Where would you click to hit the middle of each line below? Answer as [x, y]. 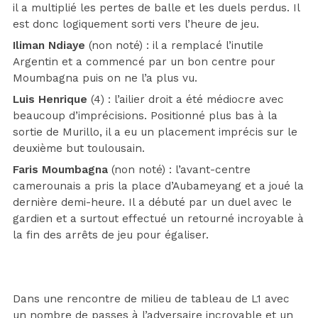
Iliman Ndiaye [49, 45]
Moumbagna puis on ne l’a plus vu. [105, 78]
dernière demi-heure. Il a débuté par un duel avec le [152, 202]
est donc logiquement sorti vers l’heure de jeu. [136, 24]
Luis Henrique [50, 99]
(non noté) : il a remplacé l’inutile [174, 45]
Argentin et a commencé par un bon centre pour [144, 61]
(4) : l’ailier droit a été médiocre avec [186, 99]
